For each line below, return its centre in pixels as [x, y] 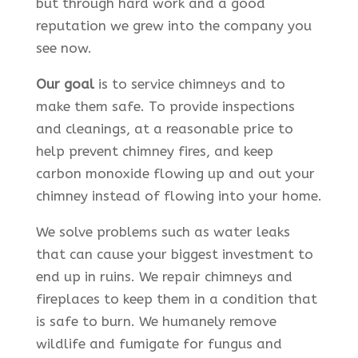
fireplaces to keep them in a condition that [176, 298]
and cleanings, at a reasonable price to [164, 128]
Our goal [65, 84]
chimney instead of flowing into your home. [179, 195]
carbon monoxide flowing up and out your [175, 173]
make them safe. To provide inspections [165, 106]
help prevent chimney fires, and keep [154, 151]
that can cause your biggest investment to [174, 254]
